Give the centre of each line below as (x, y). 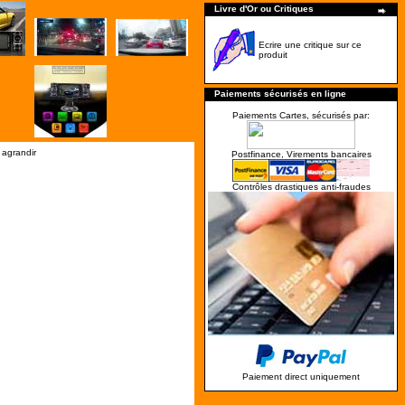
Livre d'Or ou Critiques (264, 9)
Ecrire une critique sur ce (310, 45)
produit (273, 55)
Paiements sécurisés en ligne (280, 94)
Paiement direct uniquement (301, 377)
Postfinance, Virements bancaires (301, 154)
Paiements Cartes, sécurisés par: (301, 115)
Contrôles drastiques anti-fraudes (301, 187)
